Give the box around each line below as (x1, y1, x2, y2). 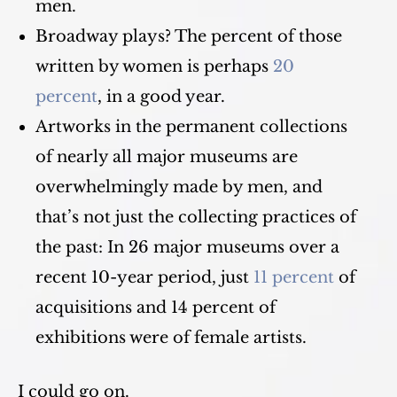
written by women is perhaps (35, 57, 273, 76)
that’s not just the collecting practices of (35, 207, 356, 227)
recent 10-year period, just (35, 268, 253, 287)
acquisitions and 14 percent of (35, 298, 276, 317)
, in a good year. (97, 87, 225, 106)
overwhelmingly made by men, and (35, 177, 323, 197)
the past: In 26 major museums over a (35, 237, 339, 257)
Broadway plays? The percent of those (35, 27, 342, 46)
